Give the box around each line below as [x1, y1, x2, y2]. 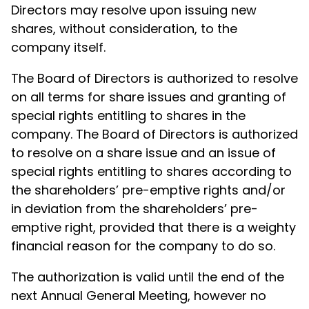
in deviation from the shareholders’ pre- [11, 200, 258, 217]
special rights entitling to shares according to [11, 163, 292, 180]
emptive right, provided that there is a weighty [11, 219, 296, 236]
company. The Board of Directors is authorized [11, 126, 298, 143]
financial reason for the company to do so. [11, 237, 275, 255]
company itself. [11, 39, 106, 56]
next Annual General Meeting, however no [11, 287, 266, 304]
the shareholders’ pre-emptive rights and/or [11, 181, 286, 199]
